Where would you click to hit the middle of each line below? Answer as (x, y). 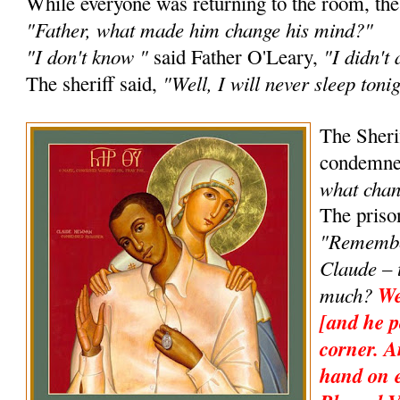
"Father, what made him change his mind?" (200, 29)
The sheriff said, (95, 83)
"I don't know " (87, 56)
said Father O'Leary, (236, 57)
